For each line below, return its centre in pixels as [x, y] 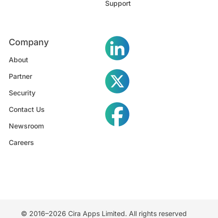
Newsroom [26, 126]
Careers [21, 143]
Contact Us [27, 109]
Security [22, 93]
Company [28, 42]
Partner [20, 76]
